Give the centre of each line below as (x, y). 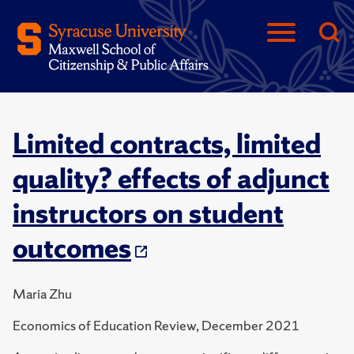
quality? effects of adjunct (171, 179)
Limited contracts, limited (167, 144)
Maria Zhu (42, 294)
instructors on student (148, 213)
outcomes (72, 248)
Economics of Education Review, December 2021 (156, 325)
